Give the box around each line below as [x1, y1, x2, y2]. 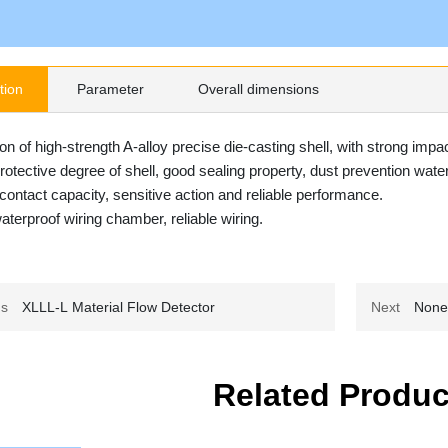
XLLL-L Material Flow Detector [21, 298, 215, 315]
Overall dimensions [198, 80, 320, 97]
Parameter [77, 80, 145, 97]
